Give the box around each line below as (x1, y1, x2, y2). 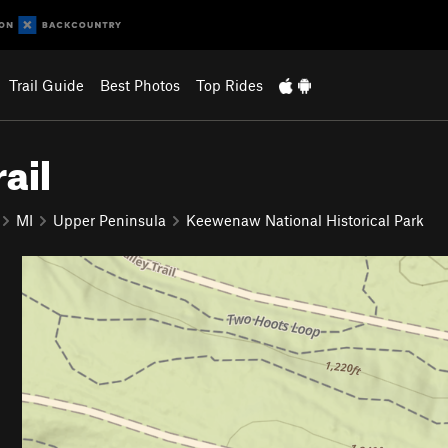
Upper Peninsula (53, 210, 166, 229)
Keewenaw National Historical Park (186, 210, 424, 229)
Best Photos (99, 76, 180, 94)
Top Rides (195, 76, 263, 94)
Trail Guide (8, 76, 84, 94)
